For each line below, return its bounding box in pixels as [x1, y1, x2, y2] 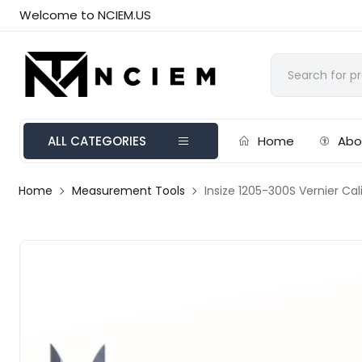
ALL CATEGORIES [48, 133, 147, 149]
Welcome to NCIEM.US [19, 6, 152, 23]
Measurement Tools [72, 183, 186, 199]
